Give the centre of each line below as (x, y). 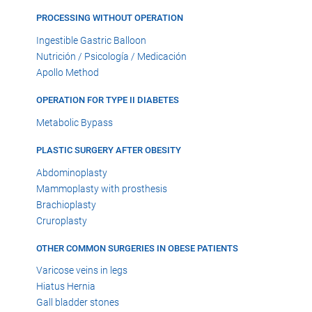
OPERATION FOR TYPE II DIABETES (108, 100)
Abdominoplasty (72, 172)
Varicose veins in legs (82, 271)
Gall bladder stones (78, 303)
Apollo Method (68, 72)
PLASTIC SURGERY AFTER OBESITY (109, 150)
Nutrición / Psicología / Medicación (111, 56)
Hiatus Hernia (66, 287)
